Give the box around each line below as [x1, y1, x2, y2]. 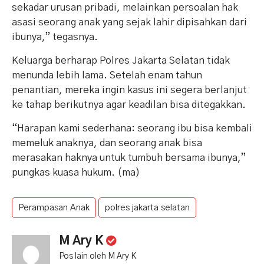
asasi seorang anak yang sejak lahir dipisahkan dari [12, 16, 247, 27]
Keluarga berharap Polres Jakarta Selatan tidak [12, 55, 230, 65]
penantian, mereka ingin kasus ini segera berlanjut [12, 84, 247, 95]
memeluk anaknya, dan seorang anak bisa [12, 137, 202, 148]
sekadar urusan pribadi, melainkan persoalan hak [12, 2, 238, 12]
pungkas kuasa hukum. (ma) [12, 167, 140, 177]
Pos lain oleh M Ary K [59, 252, 136, 260]
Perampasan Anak [18, 203, 90, 212]
